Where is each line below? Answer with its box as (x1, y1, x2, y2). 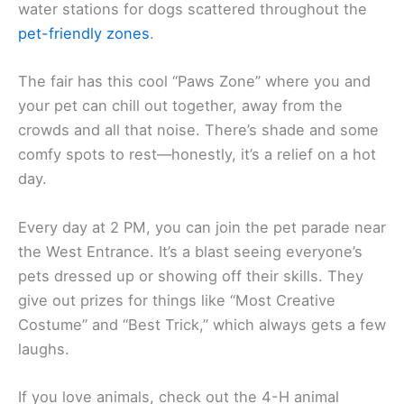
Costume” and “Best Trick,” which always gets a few (18, 315, 386, 334)
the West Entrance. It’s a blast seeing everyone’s (18, 242, 363, 261)
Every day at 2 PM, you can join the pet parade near (18, 217, 386, 236)
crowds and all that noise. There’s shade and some (18, 121, 379, 140)
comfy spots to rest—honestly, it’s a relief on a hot (18, 145, 376, 164)
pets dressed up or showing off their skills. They (18, 266, 363, 285)
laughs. (18, 339, 69, 358)
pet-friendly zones (18, 24, 150, 43)
